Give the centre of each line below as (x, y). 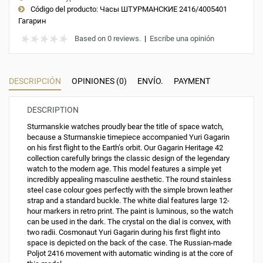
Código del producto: (64, 9)
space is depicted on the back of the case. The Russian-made (129, 242)
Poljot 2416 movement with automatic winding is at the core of (130, 253)
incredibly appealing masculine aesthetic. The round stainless (129, 179)
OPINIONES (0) (99, 81)
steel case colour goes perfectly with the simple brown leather (130, 190)
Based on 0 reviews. (108, 38)
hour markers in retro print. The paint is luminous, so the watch (130, 211)
